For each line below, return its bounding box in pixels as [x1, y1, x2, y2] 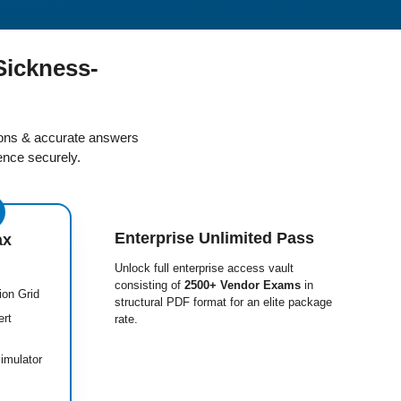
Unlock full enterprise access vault [115, 261, 294, 275]
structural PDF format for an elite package [115, 295, 332, 309]
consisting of [115, 278, 184, 292]
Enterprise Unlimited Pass [115, 229, 314, 247]
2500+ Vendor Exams [184, 278, 301, 292]
